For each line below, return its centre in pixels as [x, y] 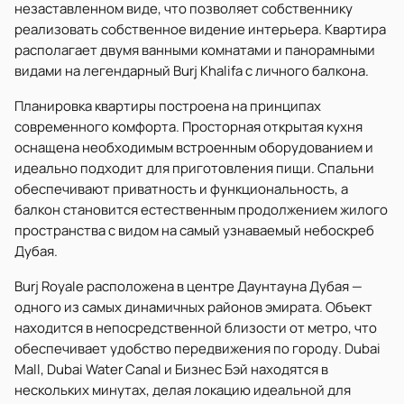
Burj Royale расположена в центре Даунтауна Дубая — [188, 286]
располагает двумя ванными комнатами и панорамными [195, 50]
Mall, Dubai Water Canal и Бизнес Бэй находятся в [171, 369]
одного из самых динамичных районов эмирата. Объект [193, 307]
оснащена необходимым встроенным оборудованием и [194, 147]
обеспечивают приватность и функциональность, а [181, 189]
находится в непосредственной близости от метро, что [196, 328]
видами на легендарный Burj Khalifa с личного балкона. [192, 71]
